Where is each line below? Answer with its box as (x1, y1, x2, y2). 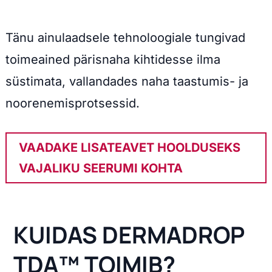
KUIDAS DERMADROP (13, 219, 245, 251)
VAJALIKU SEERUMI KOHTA (18, 161, 183, 176)
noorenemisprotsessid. (5, 96, 140, 111)
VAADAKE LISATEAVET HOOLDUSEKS (18, 140, 240, 155)
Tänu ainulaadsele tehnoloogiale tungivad (5, 30, 245, 46)
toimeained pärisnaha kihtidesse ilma (5, 52, 220, 67)
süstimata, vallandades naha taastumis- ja (5, 74, 248, 89)
